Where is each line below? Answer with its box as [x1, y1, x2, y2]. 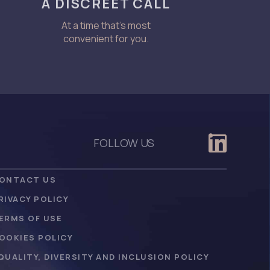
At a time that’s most [61, 19, 151, 33]
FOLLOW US [93, 136, 154, 151]
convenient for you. [63, 32, 149, 46]
